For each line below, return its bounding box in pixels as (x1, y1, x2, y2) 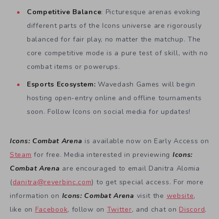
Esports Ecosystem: (27, 80, 96, 89)
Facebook (35, 205, 68, 215)
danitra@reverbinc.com (12, 177, 92, 187)
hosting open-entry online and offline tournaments (27, 93, 202, 103)
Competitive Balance (27, 7, 102, 17)
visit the (134, 191, 167, 201)
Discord (179, 205, 205, 215)
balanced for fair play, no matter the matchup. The (27, 35, 201, 44)
